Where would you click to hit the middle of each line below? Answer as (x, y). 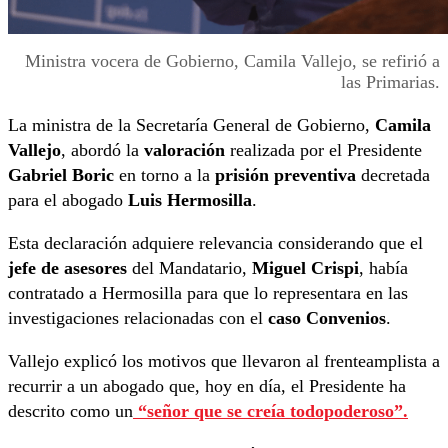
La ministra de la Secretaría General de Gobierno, (191, 124)
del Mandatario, (189, 267)
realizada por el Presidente (323, 149)
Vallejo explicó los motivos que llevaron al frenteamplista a (224, 360)
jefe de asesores (67, 267)
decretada (393, 174)
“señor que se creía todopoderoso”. (270, 410)
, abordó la (102, 149)
